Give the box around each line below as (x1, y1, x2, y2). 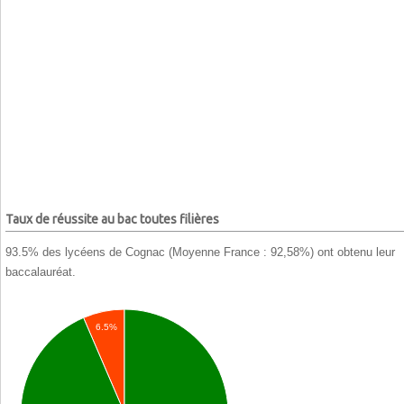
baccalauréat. (5, 264, 76, 279)
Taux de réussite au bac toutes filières (5, 212, 219, 227)
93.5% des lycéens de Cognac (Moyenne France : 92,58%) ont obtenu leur (5, 244, 395, 259)
